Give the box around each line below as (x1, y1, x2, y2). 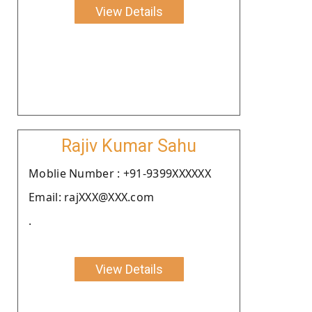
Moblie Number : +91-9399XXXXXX (29, 165, 211, 181)
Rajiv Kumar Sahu (61, 135, 196, 156)
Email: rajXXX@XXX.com (29, 189, 155, 205)
